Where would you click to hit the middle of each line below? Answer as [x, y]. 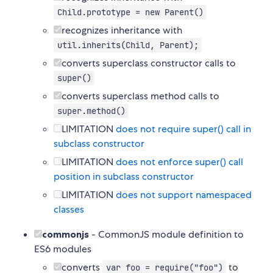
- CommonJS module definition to [166, 235]
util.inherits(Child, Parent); [128, 45]
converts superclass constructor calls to [149, 63]
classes [69, 210]
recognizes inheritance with [122, 30]
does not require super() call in [183, 129]
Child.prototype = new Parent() [130, 12]
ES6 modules [63, 249]
